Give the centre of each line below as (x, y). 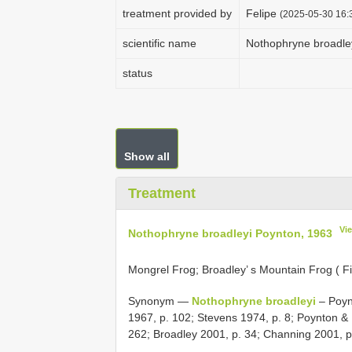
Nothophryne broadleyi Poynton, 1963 (230, 233)
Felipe (263, 13)
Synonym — (160, 301)
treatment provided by (177, 13)
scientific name (159, 43)
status (137, 73)
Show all (147, 156)
